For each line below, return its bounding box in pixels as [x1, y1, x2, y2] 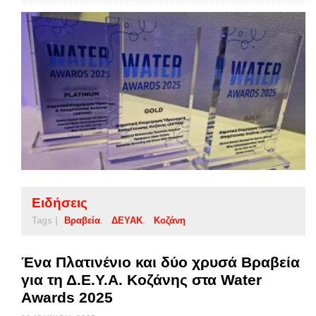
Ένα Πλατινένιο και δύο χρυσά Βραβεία [21, 253, 300, 270]
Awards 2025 [21, 288, 113, 305]
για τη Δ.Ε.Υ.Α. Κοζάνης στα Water [21, 271, 262, 288]
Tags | [32, 214, 58, 226]
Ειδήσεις [32, 195, 87, 210]
